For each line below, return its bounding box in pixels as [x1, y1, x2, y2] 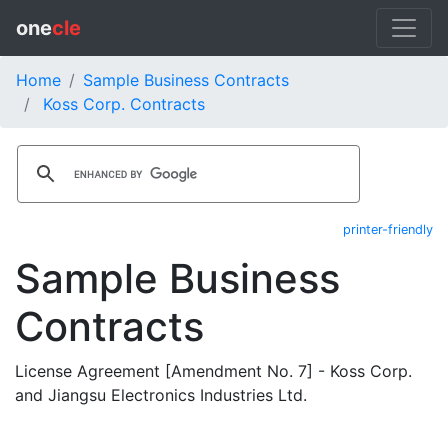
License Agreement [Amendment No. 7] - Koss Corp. [15, 361, 412, 381]
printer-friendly [343, 222, 433, 237]
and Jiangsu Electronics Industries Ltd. [15, 385, 307, 405]
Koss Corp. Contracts [43, 94, 205, 114]
